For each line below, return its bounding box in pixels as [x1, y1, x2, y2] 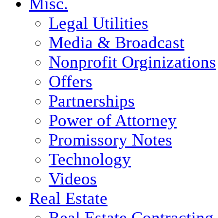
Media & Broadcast [49, 33, 184, 52]
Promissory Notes [49, 130, 172, 149]
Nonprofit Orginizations [49, 52, 216, 72]
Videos [49, 169, 97, 188]
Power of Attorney [49, 110, 177, 130]
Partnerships [49, 91, 135, 110]
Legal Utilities [49, 13, 148, 33]
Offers [49, 72, 92, 91]
